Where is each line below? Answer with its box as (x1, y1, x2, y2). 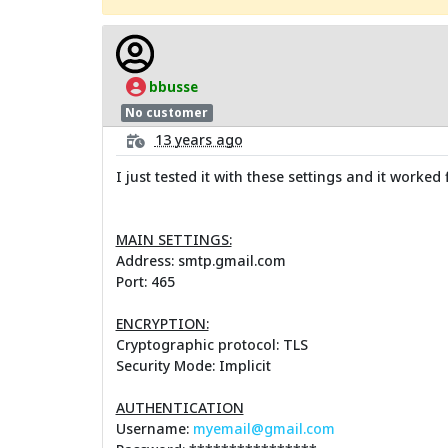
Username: (115, 418, 193, 438)
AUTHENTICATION (115, 397, 244, 417)
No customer (125, 104, 209, 122)
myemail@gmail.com (192, 418, 335, 438)
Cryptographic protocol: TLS (115, 334, 308, 354)
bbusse (145, 77, 198, 96)
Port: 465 (115, 271, 175, 291)
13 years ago (154, 129, 243, 149)
